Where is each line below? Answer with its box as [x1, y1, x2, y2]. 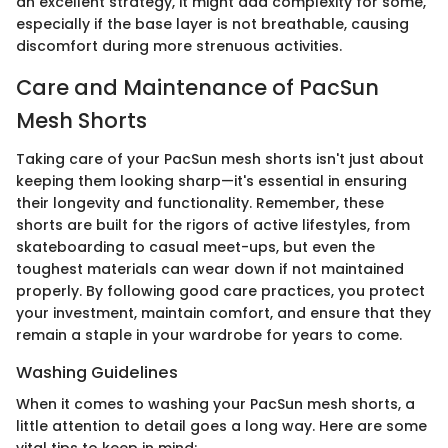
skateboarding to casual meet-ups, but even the [16, 236, 375, 257]
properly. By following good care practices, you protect [16, 280, 425, 301]
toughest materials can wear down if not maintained [16, 258, 404, 279]
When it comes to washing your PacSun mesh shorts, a [16, 393, 415, 414]
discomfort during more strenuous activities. [16, 36, 342, 56]
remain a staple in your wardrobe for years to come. [16, 324, 402, 345]
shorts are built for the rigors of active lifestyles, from [16, 214, 410, 235]
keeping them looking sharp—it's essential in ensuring [16, 170, 407, 191]
